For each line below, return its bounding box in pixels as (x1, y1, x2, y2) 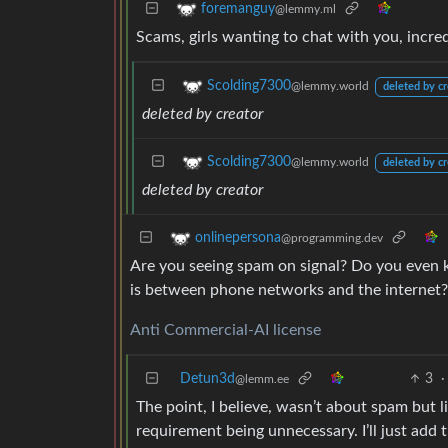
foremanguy (201, 2, 275, 16)
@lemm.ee (235, 372, 289, 385)
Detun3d (180, 371, 235, 386)
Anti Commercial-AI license (130, 321, 321, 338)
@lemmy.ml (275, 3, 336, 15)
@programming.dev (281, 232, 383, 244)
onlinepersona (195, 231, 281, 245)
